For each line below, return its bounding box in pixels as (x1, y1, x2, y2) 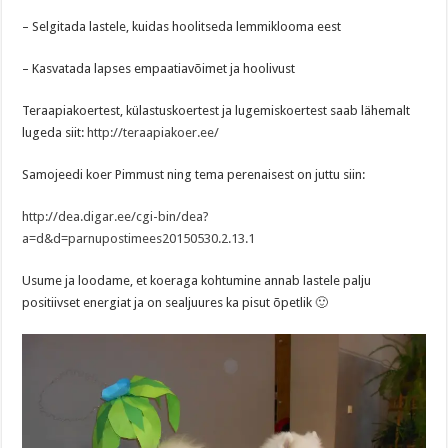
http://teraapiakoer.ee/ (87, 125, 220, 141)
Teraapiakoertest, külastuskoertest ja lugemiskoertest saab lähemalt (22, 103, 411, 119)
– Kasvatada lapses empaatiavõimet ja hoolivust (22, 61, 296, 77)
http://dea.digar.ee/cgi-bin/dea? (22, 209, 210, 225)
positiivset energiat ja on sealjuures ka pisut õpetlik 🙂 (22, 295, 329, 311)
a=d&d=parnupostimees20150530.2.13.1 (22, 231, 256, 247)
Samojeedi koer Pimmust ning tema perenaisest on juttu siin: (22, 167, 366, 183)
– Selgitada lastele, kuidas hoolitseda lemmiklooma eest (22, 19, 342, 35)
